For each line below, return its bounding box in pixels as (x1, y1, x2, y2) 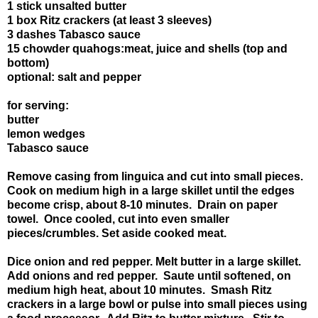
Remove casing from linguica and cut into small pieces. (7, 170, 306, 182)
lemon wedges (7, 127, 85, 140)
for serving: (7, 99, 69, 111)
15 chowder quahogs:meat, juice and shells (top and (7, 42, 287, 55)
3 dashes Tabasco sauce (7, 28, 141, 40)
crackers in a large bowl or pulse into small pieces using (7, 297, 307, 310)
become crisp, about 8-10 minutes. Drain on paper (7, 198, 278, 211)
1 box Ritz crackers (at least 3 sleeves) (7, 13, 212, 26)
